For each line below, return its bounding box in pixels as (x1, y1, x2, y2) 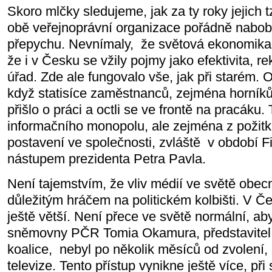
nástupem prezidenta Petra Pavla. (7, 151, 206, 167)
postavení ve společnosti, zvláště (7, 135, 200, 151)
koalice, (7, 241, 52, 257)
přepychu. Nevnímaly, (7, 36, 134, 52)
